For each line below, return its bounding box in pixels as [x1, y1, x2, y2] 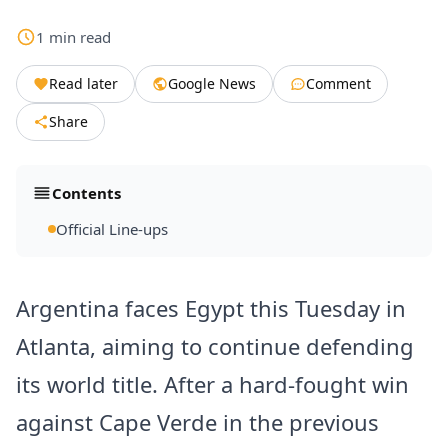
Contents [52, 183, 121, 204]
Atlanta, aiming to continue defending [16, 331, 414, 362]
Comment [306, 74, 371, 94]
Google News [168, 74, 256, 94]
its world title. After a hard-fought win [16, 369, 409, 400]
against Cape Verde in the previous [16, 407, 379, 438]
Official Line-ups [56, 219, 168, 240]
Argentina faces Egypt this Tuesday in [16, 293, 406, 324]
